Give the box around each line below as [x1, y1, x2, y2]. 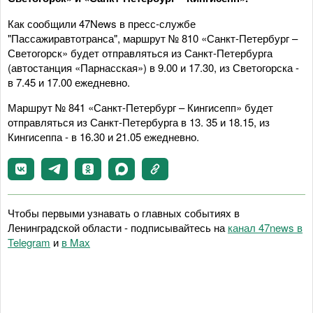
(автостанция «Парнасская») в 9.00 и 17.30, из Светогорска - [8, 60, 299, 75]
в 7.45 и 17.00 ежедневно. [8, 75, 130, 89]
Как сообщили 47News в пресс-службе [8, 16, 196, 31]
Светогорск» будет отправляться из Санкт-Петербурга [8, 45, 272, 60]
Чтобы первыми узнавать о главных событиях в [8, 205, 240, 220]
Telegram [8, 235, 50, 249]
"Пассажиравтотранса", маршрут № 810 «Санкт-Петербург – [8, 31, 298, 45]
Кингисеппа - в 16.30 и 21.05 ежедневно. [8, 129, 199, 144]
